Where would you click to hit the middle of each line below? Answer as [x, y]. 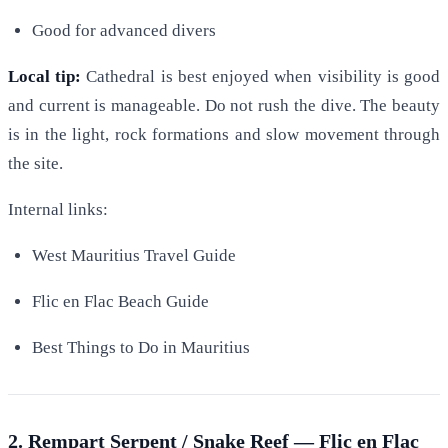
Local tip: [45, 77]
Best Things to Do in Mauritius [141, 348]
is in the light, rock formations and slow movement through [224, 135]
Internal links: [58, 210]
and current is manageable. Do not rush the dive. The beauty [224, 106]
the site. [35, 164]
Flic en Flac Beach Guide [120, 302]
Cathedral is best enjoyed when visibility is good [261, 77]
